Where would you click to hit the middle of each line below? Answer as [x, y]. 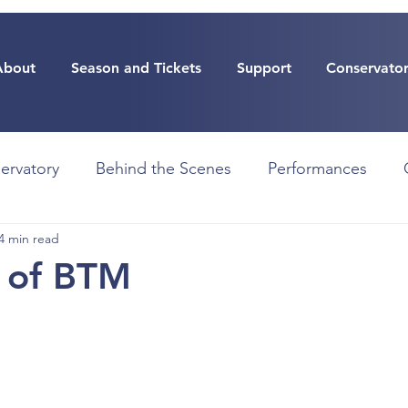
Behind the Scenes [163, 168]
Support [264, 68]
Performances [317, 168]
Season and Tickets [136, 68]
